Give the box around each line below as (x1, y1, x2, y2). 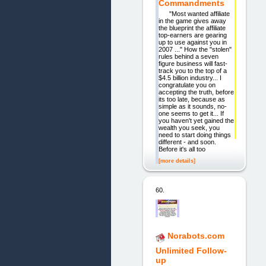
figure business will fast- (158, 60, 227, 68)
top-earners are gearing (158, 31, 227, 39)
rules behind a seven (158, 53, 218, 61)
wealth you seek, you (158, 124, 220, 132)
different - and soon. (158, 138, 216, 146)
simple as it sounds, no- (158, 103, 227, 110)
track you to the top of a (158, 67, 227, 75)
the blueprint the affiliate (158, 24, 226, 32)
